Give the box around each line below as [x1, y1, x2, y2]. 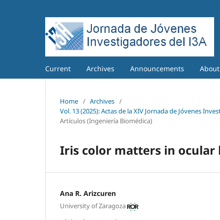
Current [45, 63, 71, 73]
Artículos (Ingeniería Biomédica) [60, 116, 152, 125]
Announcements [130, 63, 184, 73]
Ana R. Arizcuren [60, 188, 116, 198]
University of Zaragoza [60, 201, 126, 211]
